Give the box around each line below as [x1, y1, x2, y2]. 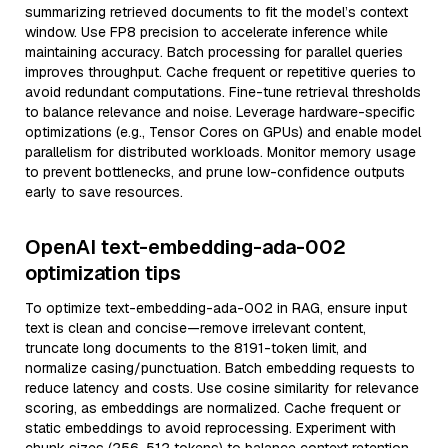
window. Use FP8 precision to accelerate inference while [25, 23, 388, 41]
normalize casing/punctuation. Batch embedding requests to [25, 359, 415, 377]
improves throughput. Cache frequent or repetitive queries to [25, 63, 416, 81]
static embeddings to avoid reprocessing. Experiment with [25, 419, 396, 437]
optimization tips [25, 260, 181, 286]
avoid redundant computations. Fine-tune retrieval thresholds [25, 83, 421, 101]
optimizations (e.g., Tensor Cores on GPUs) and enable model [25, 123, 421, 141]
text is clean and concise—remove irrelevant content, [25, 319, 366, 337]
